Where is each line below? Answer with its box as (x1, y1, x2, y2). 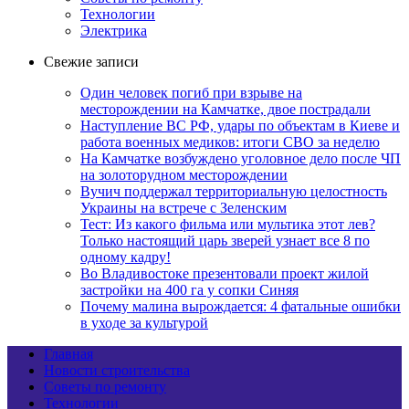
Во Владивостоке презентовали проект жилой (80, 266, 369, 282)
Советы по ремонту (44, 379, 166, 395)
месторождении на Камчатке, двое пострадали (80, 101, 371, 118)
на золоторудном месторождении (80, 167, 288, 184)
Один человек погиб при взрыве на (80, 85, 302, 101)
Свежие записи (44, 54, 139, 70)
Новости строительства (44, 362, 190, 379)
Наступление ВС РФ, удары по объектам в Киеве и (80, 118, 400, 134)
